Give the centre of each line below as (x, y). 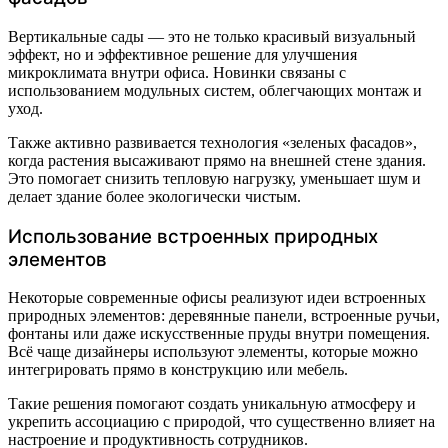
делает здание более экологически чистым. (154, 196)
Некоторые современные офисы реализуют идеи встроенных (217, 298)
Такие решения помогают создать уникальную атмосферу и (212, 404)
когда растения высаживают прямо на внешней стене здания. (217, 160)
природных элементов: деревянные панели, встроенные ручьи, (224, 316)
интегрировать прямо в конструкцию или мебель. (178, 370)
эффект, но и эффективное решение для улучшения (182, 54)
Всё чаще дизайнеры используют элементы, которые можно (213, 352)
